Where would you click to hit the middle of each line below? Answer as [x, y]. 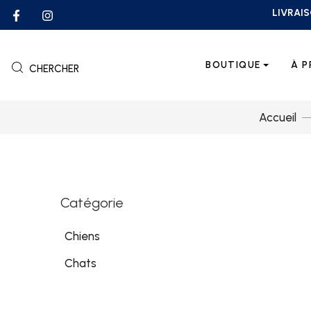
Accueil [277, 117]
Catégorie [92, 203]
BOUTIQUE [233, 65]
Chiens [82, 236]
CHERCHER [54, 69]
